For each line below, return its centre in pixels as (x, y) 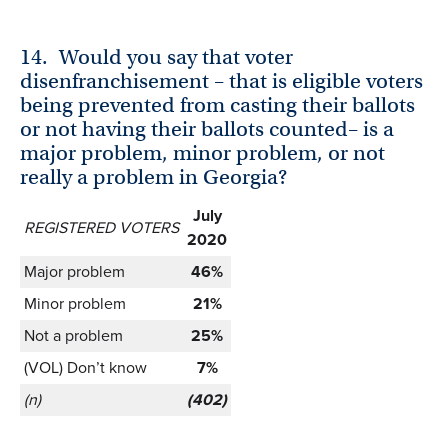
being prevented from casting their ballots (217, 105)
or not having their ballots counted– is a (207, 129)
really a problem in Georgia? (153, 177)
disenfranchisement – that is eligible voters (221, 81)
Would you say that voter (176, 57)
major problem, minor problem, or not (202, 153)
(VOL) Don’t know (85, 368)
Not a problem (73, 336)
